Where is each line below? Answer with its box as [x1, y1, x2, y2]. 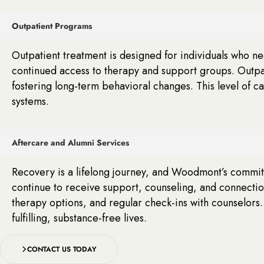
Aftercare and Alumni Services [12, 136, 129, 148]
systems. [12, 93, 49, 109]
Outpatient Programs [12, 19, 92, 32]
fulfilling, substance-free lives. [12, 210, 147, 226]
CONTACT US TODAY [27, 243, 97, 255]
